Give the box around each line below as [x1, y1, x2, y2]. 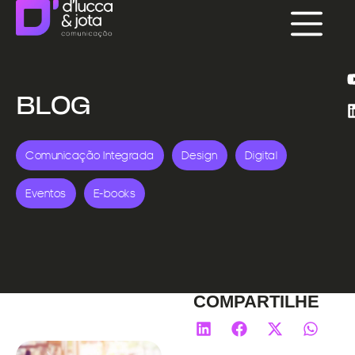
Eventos [25, 186, 67, 200]
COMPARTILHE [193, 292, 319, 311]
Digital [244, 148, 277, 162]
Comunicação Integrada [25, 148, 155, 162]
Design [181, 148, 218, 162]
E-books [93, 186, 136, 200]
